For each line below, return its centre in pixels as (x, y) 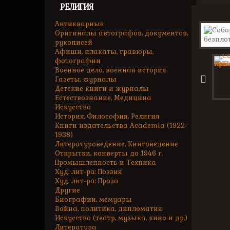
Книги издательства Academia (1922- (121, 126)
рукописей (74, 42)
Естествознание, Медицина (103, 98)
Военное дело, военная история (111, 70)
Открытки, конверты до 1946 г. (109, 153)
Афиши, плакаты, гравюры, (104, 52)
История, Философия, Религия (107, 116)
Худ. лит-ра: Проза (87, 181)
